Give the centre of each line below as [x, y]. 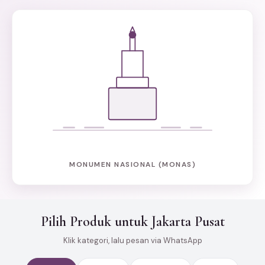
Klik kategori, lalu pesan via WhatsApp [132, 240]
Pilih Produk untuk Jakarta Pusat [132, 221]
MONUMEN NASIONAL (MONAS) [132, 164]
